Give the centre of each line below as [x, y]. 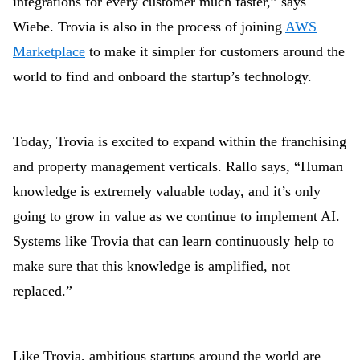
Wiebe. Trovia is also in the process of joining [149, 27]
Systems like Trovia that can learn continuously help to [174, 241]
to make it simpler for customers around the [215, 51]
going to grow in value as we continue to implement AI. [176, 216]
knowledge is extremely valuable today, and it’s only [167, 191]
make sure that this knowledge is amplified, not [151, 266]
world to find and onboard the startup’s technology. [162, 76]
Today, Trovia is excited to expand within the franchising [180, 141]
